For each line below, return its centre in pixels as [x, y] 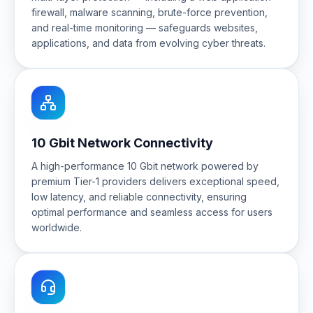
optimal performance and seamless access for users [152, 212]
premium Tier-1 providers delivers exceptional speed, [155, 181]
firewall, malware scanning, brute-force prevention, [150, 12]
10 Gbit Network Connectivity [122, 143]
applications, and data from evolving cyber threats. [148, 43]
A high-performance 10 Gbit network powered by [145, 166]
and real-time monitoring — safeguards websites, [145, 28]
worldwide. [57, 227]
